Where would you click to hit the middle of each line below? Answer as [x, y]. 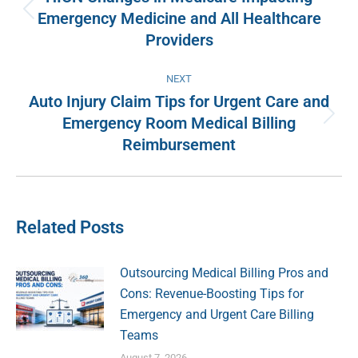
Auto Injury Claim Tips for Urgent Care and [179, 102]
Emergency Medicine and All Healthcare [179, 19]
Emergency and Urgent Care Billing [217, 315]
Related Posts [70, 228]
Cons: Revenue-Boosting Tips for [212, 294]
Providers [179, 40]
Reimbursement [179, 145]
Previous [202, 18]
